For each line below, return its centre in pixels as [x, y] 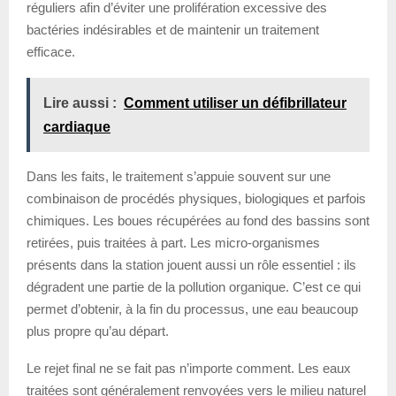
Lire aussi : [80, 103]
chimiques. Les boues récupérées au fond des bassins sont [198, 220]
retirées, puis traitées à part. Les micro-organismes [173, 242]
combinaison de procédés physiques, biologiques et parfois [196, 198]
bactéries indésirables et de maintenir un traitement [173, 29]
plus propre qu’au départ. [98, 331]
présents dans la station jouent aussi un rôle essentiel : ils [191, 264]
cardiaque [77, 126]
